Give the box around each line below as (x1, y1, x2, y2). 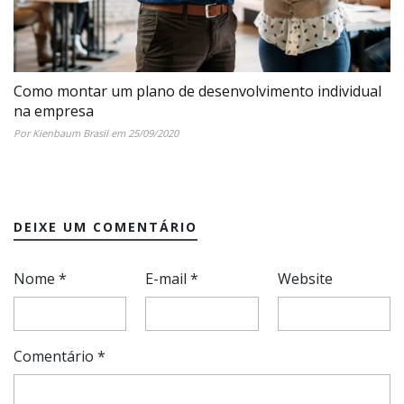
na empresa (14, 101, 94, 122)
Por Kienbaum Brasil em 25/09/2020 (14, 126, 179, 141)
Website (277, 269, 333, 289)
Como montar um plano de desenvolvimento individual (14, 81, 381, 102)
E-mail (145, 269, 191, 289)
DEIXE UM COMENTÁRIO (14, 218, 197, 236)
